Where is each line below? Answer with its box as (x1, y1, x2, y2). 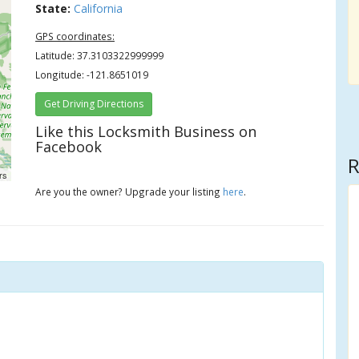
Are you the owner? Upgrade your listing (35, 185, 224, 198)
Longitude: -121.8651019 (35, 68, 149, 81)
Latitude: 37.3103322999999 (35, 49, 164, 62)
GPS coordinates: (35, 30, 115, 42)
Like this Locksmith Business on (35, 122, 257, 141)
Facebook (35, 137, 103, 156)
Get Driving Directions (44, 97, 144, 111)
